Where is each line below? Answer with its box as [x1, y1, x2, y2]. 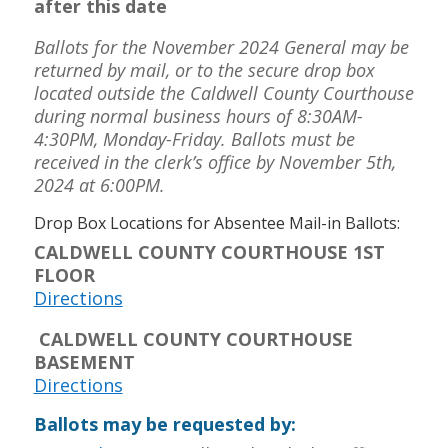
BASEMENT [33, 350, 135, 374]
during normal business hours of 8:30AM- [33, 104, 363, 128]
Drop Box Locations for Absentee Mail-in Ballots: [33, 212, 400, 234]
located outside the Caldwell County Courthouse [33, 81, 414, 105]
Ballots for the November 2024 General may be [33, 35, 409, 59]
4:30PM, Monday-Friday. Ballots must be [33, 127, 355, 151]
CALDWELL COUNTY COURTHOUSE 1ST [33, 240, 385, 264]
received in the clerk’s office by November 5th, [33, 150, 396, 174]
